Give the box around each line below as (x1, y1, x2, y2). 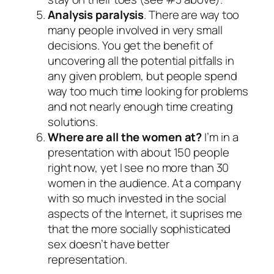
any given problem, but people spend (48, 67, 237, 84)
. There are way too (144, 6, 240, 23)
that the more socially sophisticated (48, 220, 231, 237)
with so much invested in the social (48, 190, 226, 206)
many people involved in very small (48, 21, 223, 38)
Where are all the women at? (48, 128, 202, 145)
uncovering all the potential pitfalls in (48, 52, 234, 68)
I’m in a (202, 128, 239, 145)
